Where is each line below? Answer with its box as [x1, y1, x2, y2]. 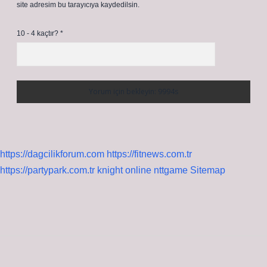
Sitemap [190, 165, 225, 175]
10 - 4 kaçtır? [17, 29, 60, 38]
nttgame [154, 165, 188, 175]
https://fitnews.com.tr [107, 149, 192, 159]
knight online [97, 165, 151, 175]
